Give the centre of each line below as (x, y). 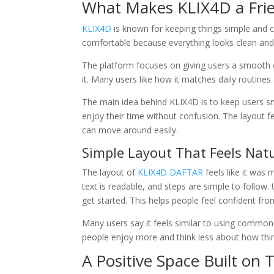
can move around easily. (130, 130)
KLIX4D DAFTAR (171, 172)
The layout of (110, 172)
